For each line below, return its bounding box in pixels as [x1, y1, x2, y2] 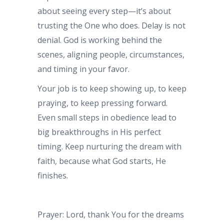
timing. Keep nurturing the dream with [37, 141, 181, 152]
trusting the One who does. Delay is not [37, 20, 185, 31]
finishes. [37, 170, 68, 181]
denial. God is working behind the [37, 34, 162, 45]
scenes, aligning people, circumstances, [37, 49, 184, 60]
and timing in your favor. [37, 63, 129, 74]
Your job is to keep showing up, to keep [37, 83, 186, 94]
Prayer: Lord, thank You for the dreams [37, 209, 184, 220]
